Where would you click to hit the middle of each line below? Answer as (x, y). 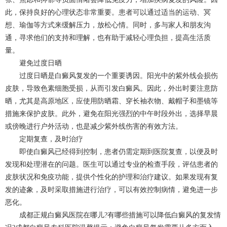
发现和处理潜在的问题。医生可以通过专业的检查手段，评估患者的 (111, 165)
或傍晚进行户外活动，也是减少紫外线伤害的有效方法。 (94, 127)
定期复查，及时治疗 (44, 139)
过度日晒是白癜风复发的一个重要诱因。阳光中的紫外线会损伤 (111, 76)
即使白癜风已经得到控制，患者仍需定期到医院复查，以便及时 (111, 152)
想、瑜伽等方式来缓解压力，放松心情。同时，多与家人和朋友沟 (108, 25)
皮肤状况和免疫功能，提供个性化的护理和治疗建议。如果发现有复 (111, 177)
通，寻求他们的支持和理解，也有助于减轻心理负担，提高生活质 (108, 38)
